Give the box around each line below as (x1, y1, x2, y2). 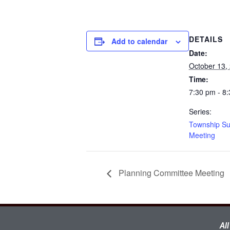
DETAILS (189, 34, 223, 44)
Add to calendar (111, 36, 167, 46)
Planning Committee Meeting (117, 166, 224, 179)
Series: (189, 106, 212, 117)
